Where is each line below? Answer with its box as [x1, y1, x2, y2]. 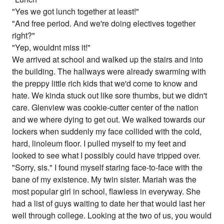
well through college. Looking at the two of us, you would [12, 209, 212, 221]
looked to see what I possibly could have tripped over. [12, 149, 201, 161]
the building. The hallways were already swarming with [12, 65, 206, 77]
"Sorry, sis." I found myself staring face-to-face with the [12, 161, 203, 173]
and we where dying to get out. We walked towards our [12, 113, 205, 125]
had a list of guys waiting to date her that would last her [12, 197, 205, 209]
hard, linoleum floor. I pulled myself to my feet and [12, 137, 186, 149]
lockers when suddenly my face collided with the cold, [12, 125, 202, 137]
